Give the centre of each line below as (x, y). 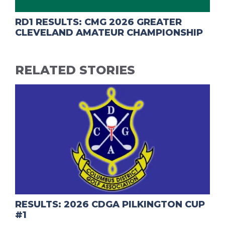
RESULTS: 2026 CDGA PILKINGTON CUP (110, 204)
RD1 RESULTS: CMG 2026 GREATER (98, 22)
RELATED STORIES (75, 70)
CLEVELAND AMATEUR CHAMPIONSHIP (109, 33)
